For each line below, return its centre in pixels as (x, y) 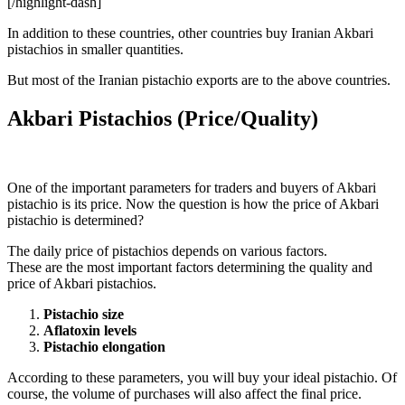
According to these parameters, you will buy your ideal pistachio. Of (202, 378)
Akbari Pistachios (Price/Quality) (163, 119)
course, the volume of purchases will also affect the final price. (184, 394)
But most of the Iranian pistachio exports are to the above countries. (199, 80)
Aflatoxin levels (90, 331)
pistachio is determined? (75, 221)
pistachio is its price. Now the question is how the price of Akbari (193, 204)
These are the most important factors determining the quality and (190, 268)
